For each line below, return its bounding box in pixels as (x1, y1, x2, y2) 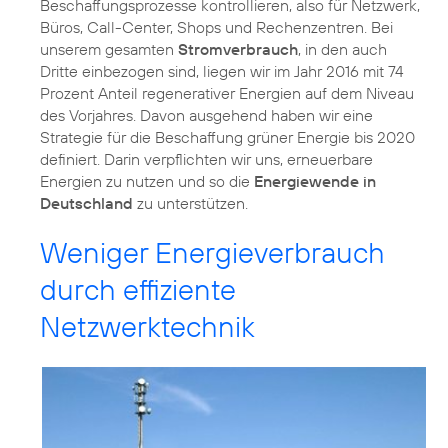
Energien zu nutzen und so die (40, 170, 254, 191)
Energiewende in (254, 170, 376, 191)
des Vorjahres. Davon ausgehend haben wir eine (40, 104, 373, 125)
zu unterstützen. (133, 192, 248, 213)
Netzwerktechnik (40, 307, 255, 345)
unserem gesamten (40, 38, 178, 59)
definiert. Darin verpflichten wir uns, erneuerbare (40, 148, 373, 169)
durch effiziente (40, 270, 236, 308)
